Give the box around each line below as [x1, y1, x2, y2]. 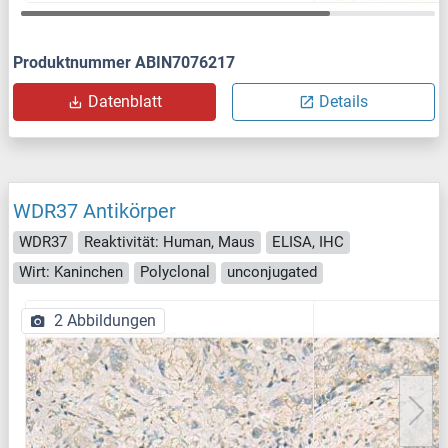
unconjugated [227, 263, 317, 282]
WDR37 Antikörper [13, 199, 176, 224]
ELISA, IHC [272, 232, 344, 251]
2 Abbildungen [54, 311, 156, 331]
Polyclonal [140, 263, 210, 282]
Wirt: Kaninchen [19, 263, 123, 282]
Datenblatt [87, 92, 162, 112]
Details [319, 92, 368, 112]
